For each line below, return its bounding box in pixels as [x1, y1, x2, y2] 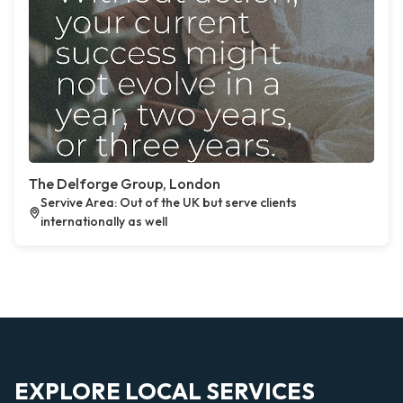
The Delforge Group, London [29, 175, 220, 193]
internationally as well [40, 213, 167, 229]
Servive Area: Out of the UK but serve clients [40, 194, 297, 210]
